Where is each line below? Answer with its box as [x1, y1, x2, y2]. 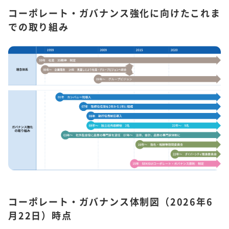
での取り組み [8, 20, 69, 34]
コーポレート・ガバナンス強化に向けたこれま [8, 6, 221, 20]
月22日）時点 [8, 209, 72, 222]
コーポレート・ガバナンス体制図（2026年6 [8, 195, 213, 209]
